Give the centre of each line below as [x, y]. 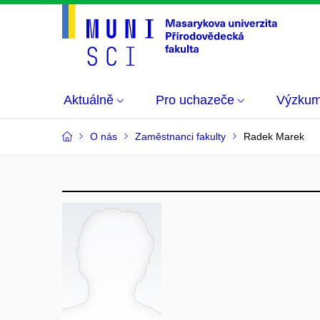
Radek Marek [274, 136]
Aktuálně [89, 100]
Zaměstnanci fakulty [180, 136]
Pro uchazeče [195, 100]
